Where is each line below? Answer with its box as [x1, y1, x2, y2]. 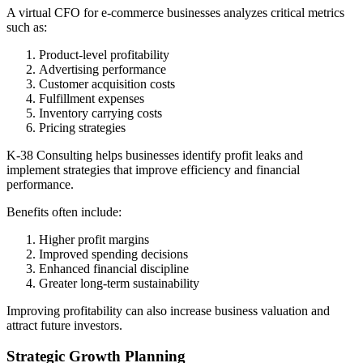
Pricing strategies [39, 120, 126, 135]
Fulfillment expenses [39, 91, 144, 105]
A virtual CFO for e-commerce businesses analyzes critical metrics [6, 5, 344, 19]
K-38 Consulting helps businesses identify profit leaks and [6, 147, 303, 162]
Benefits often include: [6, 204, 122, 219]
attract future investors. [6, 318, 122, 332]
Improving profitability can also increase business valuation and [6, 303, 330, 318]
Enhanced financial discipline [39, 261, 189, 275]
